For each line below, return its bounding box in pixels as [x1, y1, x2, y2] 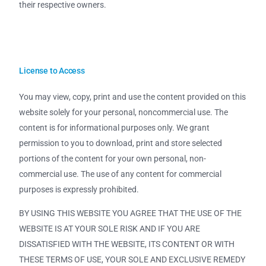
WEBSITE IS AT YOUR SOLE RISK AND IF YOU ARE [19, 224, 201, 234]
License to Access [19, 65, 85, 75]
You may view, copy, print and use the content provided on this [19, 92, 246, 102]
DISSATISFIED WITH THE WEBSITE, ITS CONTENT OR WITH [19, 239, 235, 249]
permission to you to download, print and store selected [19, 138, 223, 148]
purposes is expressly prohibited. [19, 185, 140, 195]
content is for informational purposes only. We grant [19, 123, 210, 133]
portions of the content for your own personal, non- [19, 154, 207, 164]
